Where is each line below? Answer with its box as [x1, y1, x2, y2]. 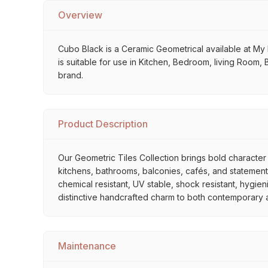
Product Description [58, 118, 148, 130]
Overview [58, 9, 102, 21]
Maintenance [58, 240, 116, 252]
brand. [58, 70, 83, 80]
